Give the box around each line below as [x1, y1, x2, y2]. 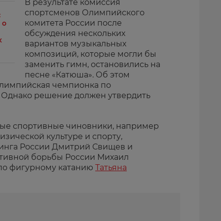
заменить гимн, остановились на [25, 60, 160, 69]
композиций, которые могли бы [25, 49, 156, 59]
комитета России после [25, 18, 122, 28]
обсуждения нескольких [25, 29, 125, 38]
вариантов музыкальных [25, 39, 126, 48]
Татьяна [95, 163, 127, 172]
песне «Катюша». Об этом [25, 70, 130, 79]
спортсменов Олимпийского [25, 8, 145, 17]
